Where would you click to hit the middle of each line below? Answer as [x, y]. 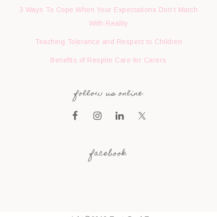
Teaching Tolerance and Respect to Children [108, 42]
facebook [108, 154]
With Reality [108, 23]
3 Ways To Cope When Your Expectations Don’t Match [108, 10]
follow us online [108, 94]
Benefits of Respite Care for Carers [108, 60]
